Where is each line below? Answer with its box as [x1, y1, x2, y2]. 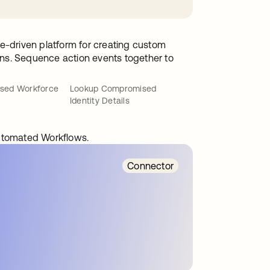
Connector [127, 160, 174, 171]
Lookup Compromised [70, 84, 157, 93]
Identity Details [70, 96, 130, 105]
